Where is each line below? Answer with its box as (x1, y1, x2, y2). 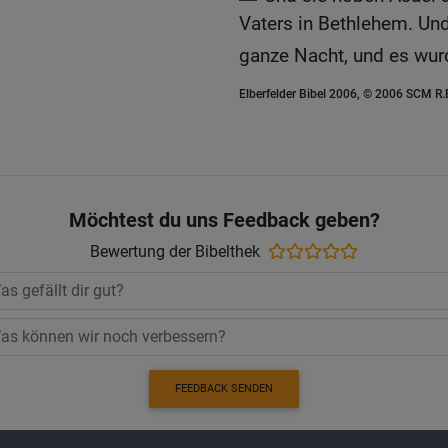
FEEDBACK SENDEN (175, 381, 273, 395)
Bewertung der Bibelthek (90, 241, 260, 261)
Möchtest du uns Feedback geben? (68, 207, 380, 232)
